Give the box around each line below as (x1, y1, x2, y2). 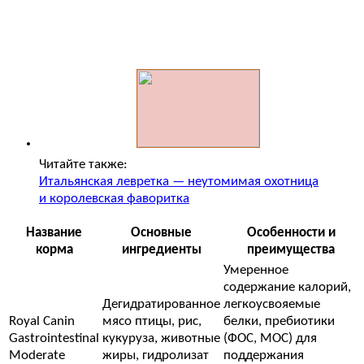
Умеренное (223, 262, 288, 277)
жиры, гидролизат (102, 348, 209, 362)
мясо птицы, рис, (102, 314, 201, 328)
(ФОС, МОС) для (223, 331, 317, 345)
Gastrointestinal (9, 331, 99, 345)
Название (26, 225, 82, 240)
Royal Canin (9, 314, 75, 328)
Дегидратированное (102, 297, 220, 311)
